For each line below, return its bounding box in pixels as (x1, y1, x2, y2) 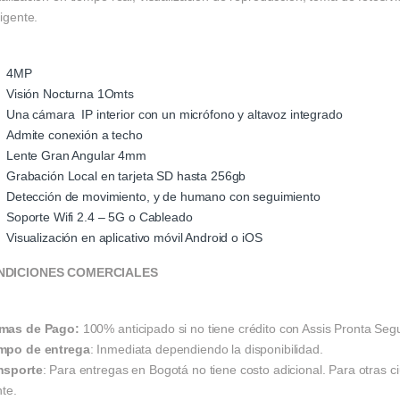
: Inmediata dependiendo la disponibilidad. (89, 342, 323, 357)
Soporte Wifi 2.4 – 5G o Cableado (6, 210, 193, 225)
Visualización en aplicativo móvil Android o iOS (6, 230, 262, 246)
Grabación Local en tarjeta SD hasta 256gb (6, 169, 246, 184)
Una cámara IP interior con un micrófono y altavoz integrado (6, 107, 343, 122)
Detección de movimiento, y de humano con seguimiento (6, 189, 321, 204)
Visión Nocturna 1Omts (6, 87, 135, 102)
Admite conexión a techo (6, 128, 143, 143)
